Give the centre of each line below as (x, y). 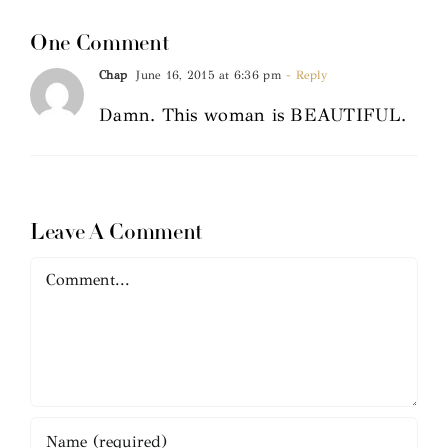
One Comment (99, 44)
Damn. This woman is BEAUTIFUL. (253, 114)
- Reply (304, 74)
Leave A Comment (116, 233)
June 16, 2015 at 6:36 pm (207, 74)
